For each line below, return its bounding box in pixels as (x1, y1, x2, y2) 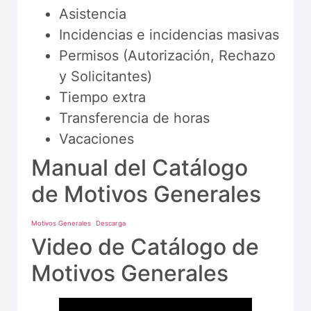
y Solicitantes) (59, 68, 152, 85)
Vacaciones (59, 131, 134, 147)
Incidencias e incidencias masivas (59, 26, 279, 43)
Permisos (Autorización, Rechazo (59, 47, 276, 64)
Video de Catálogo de (31, 233, 259, 260)
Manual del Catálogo (31, 154, 248, 181)
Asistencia (59, 6, 126, 22)
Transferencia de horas (59, 110, 210, 126)
